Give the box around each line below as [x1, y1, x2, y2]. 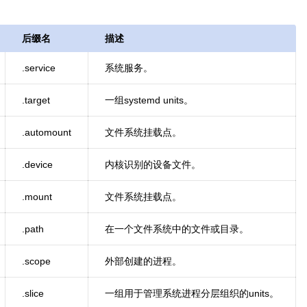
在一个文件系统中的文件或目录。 [105, 223, 249, 234]
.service [22, 62, 56, 73]
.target [22, 95, 50, 106]
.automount [22, 127, 71, 138]
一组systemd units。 [105, 95, 193, 106]
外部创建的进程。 [105, 256, 182, 267]
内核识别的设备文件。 [105, 159, 201, 170]
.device [22, 159, 53, 170]
